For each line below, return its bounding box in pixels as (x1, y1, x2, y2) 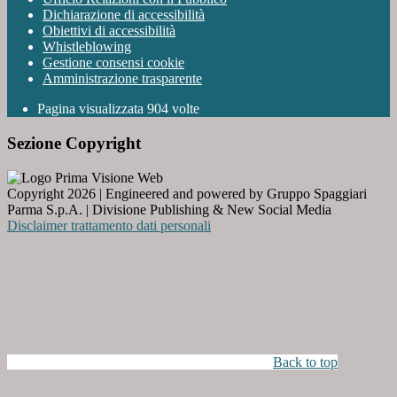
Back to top (273, 354, 338, 370)
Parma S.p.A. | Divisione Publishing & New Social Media (7, 201, 331, 217)
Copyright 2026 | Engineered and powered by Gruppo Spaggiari (7, 185, 367, 201)
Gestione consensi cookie (43, 55, 184, 71)
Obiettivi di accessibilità (43, 23, 175, 39)
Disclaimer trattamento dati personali (7, 217, 211, 233)
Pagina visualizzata (37, 101, 147, 117)
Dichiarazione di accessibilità (43, 7, 205, 23)
